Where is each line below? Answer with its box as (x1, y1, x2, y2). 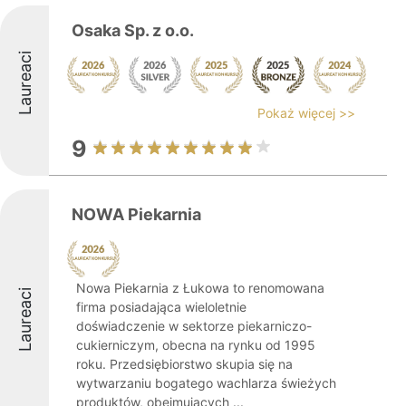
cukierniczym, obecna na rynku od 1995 (76, 337, 315, 353)
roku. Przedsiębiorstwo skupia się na (76, 356, 293, 372)
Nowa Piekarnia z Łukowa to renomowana (76, 280, 324, 295)
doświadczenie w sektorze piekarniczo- (76, 318, 312, 333)
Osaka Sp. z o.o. (72, 21, 194, 40)
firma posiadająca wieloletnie (76, 299, 246, 314)
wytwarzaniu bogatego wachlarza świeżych (76, 375, 336, 391)
